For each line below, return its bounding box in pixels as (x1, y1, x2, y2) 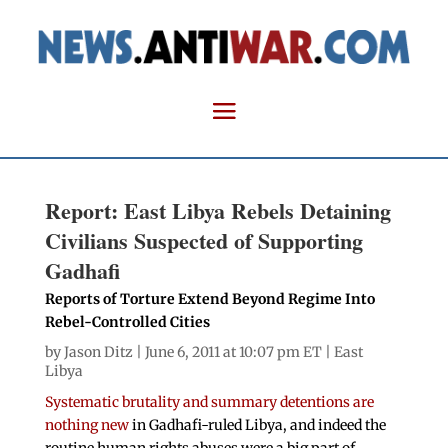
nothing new (44, 416, 129, 435)
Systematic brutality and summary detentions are (44, 393, 374, 412)
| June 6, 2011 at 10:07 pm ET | (132, 343, 334, 362)
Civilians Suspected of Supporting (44, 224, 363, 258)
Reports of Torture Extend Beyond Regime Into (44, 290, 375, 309)
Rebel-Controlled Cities (44, 313, 210, 332)
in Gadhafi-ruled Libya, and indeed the (128, 416, 386, 435)
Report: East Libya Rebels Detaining (44, 194, 391, 228)
